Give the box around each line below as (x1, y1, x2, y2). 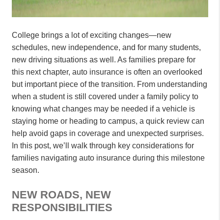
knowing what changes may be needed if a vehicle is (12, 104, 195, 113)
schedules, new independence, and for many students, (12, 43, 201, 52)
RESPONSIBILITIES (12, 201, 112, 214)
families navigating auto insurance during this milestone (12, 153, 205, 162)
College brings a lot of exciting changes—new (12, 30, 171, 39)
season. (12, 165, 39, 174)
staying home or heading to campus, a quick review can (12, 116, 204, 125)
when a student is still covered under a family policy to (12, 92, 198, 101)
